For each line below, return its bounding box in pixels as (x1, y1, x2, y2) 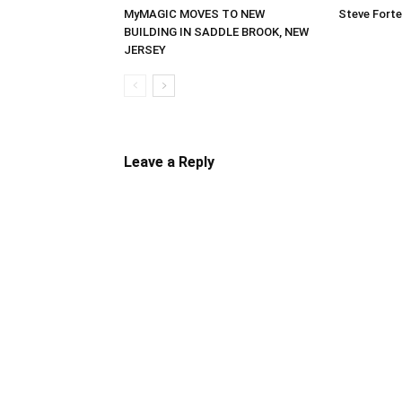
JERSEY (124, 43, 166, 57)
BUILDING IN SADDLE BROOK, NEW (124, 25, 309, 39)
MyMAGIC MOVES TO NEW (124, 7, 265, 21)
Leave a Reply (124, 153, 214, 170)
